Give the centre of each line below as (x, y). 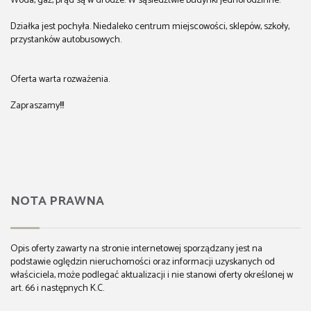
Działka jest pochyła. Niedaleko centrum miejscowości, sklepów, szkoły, (150, 27)
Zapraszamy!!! (37, 106)
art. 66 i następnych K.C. (57, 288)
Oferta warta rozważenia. (60, 80)
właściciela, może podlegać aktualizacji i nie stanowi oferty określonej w (152, 275)
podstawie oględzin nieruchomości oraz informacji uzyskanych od (143, 262)
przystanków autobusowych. (67, 40)
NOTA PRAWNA (57, 201)
